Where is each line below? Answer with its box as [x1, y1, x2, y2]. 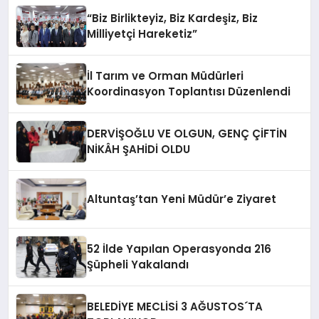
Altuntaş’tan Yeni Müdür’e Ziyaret [87, 192, 277, 207]
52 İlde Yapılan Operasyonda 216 [87, 241, 272, 257]
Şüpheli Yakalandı [87, 257, 189, 273]
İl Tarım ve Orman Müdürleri [87, 68, 244, 84]
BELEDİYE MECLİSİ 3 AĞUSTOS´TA [87, 299, 263, 315]
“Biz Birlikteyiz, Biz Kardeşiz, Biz [87, 11, 258, 26]
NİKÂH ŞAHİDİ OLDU [87, 142, 191, 157]
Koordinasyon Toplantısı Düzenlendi [87, 84, 291, 100]
